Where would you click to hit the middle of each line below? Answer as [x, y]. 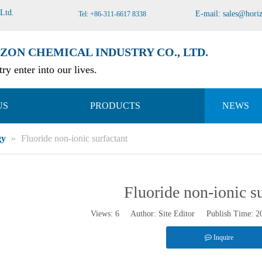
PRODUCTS [115, 106]
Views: [103, 214]
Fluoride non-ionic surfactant [74, 138]
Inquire [223, 237]
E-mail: [209, 14]
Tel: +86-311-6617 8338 [112, 14]
